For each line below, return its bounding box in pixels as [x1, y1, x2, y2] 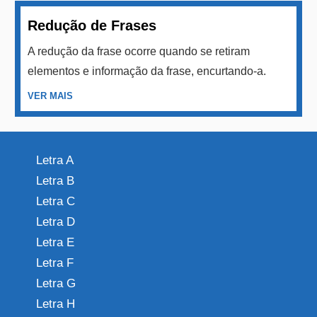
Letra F [36, 255, 74, 270]
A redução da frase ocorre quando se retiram [28, 45, 250, 57]
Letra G [36, 276, 76, 290]
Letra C [36, 194, 75, 208]
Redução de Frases [28, 17, 157, 33]
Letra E [36, 235, 74, 249]
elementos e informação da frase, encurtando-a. [28, 64, 267, 77]
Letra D [36, 214, 75, 229]
